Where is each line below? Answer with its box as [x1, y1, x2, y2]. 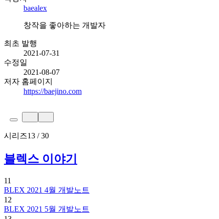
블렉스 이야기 [4, 152, 77, 165]
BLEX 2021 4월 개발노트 [4, 185, 89, 194]
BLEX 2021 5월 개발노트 [4, 204, 89, 213]
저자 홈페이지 [4, 77, 53, 86]
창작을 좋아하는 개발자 [23, 21, 106, 29]
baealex [23, 3, 47, 12]
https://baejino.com [23, 87, 82, 95]
